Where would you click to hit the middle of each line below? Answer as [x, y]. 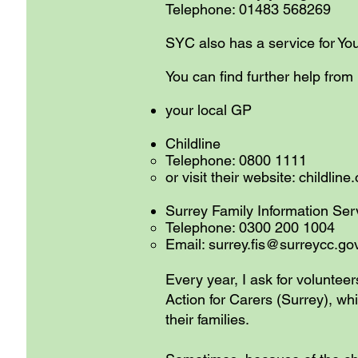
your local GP [209, 110]
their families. [207, 319]
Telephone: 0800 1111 [238, 160]
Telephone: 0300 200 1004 [250, 227]
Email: [187, 244]
